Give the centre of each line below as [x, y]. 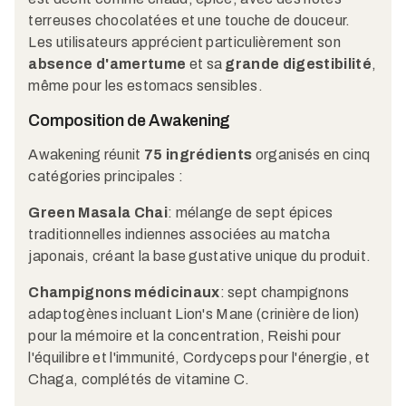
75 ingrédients [198, 155]
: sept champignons [285, 292]
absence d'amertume [107, 63]
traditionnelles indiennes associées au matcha [179, 235]
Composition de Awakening [130, 120]
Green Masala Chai [98, 213]
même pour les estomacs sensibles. [146, 85]
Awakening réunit [86, 155]
